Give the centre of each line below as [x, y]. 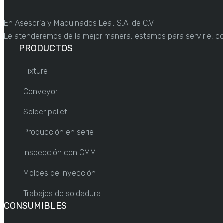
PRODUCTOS [46, 48]
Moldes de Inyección [59, 173]
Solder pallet [45, 112]
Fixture [36, 71]
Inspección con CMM [60, 153]
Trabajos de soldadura [62, 193]
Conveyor [41, 91]
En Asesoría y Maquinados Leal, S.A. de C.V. [79, 23]
